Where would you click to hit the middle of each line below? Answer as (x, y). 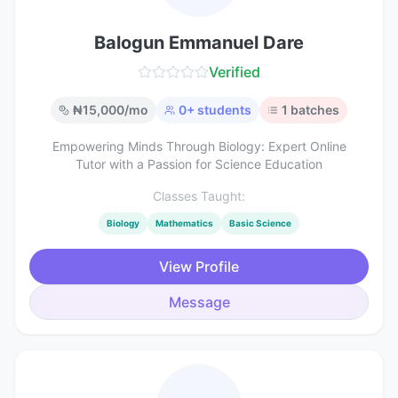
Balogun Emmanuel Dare (199, 43)
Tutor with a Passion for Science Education (199, 164)
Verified (235, 72)
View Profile (199, 267)
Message (199, 302)
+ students (219, 110)
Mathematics (184, 223)
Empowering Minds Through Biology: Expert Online (199, 146)
